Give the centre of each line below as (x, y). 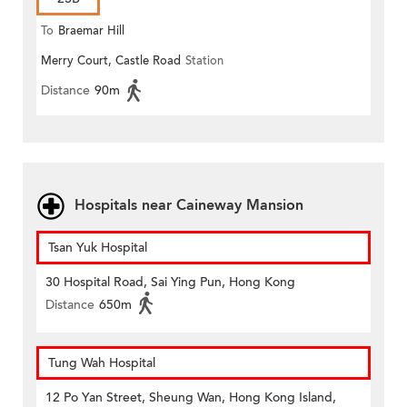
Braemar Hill (91, 31)
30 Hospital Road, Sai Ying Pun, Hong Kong (170, 283)
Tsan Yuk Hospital (98, 248)
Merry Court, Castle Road (111, 61)
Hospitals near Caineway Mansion (189, 206)
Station (204, 61)
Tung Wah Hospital (102, 363)
